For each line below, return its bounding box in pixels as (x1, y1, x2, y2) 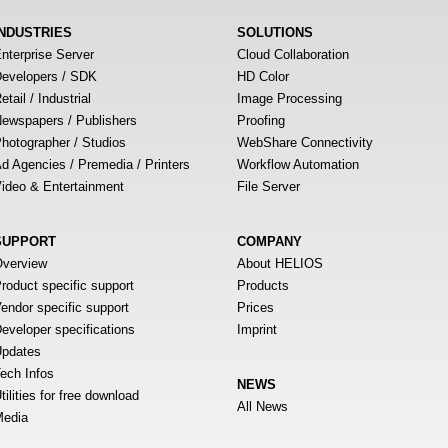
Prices (237, 300, 274, 315)
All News (237, 399, 288, 414)
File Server (237, 179, 300, 194)
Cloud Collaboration (237, 47, 349, 62)
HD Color (237, 69, 289, 84)
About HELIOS (237, 256, 323, 271)
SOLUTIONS (237, 25, 313, 40)
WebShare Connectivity (237, 135, 373, 150)
